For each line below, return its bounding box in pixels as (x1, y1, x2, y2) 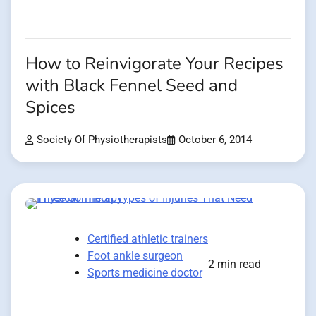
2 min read (208, 257, 261, 271)
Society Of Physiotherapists (37, 133, 167, 146)
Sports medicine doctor (87, 265, 202, 279)
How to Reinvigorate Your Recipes (25, 51, 284, 75)
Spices (25, 95, 75, 119)
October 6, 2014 (178, 133, 252, 146)
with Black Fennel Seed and (25, 73, 238, 97)
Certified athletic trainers (87, 231, 208, 245)
